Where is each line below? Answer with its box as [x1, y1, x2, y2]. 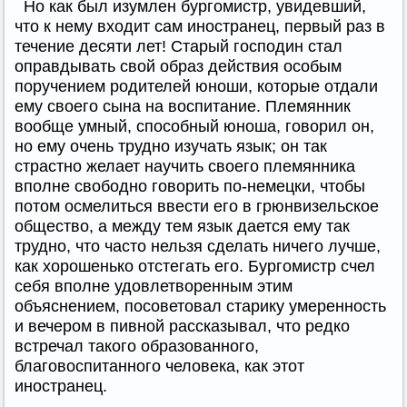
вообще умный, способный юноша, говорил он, [15, 116, 374, 135]
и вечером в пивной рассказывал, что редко [15, 316, 350, 335]
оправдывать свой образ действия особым [15, 56, 342, 75]
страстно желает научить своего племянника [15, 156, 355, 175]
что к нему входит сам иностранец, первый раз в [15, 16, 385, 35]
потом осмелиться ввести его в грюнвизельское [15, 196, 379, 215]
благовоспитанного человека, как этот [15, 356, 304, 375]
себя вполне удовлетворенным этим [15, 276, 293, 295]
